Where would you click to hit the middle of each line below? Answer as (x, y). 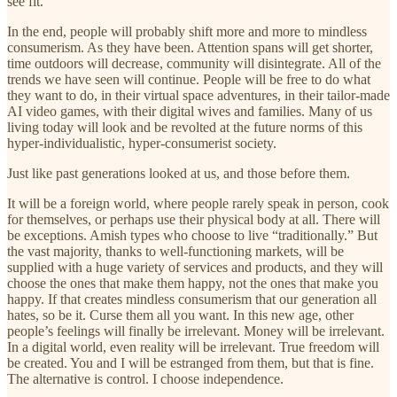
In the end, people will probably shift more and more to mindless (187, 31)
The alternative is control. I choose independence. (145, 378)
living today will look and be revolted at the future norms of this (185, 127)
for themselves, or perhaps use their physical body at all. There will (194, 219)
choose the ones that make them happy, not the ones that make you (193, 283)
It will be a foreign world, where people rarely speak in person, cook (198, 203)
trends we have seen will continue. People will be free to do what (189, 79)
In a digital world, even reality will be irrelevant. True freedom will (193, 346)
